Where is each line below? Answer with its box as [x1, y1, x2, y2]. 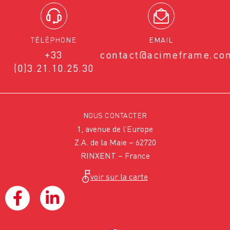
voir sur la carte [90, 171, 148, 182]
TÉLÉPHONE [31, 35, 76, 45]
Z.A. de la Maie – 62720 [74, 137, 156, 148]
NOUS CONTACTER [83, 111, 147, 120]
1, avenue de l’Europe [77, 124, 153, 135]
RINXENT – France [80, 150, 150, 161]
